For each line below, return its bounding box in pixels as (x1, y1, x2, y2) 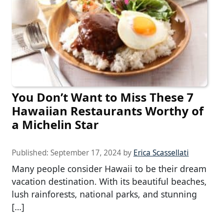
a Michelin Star (12, 116, 99, 132)
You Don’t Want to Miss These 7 (12, 88, 194, 105)
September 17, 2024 (50, 147, 121, 158)
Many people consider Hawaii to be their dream (12, 162, 206, 175)
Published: (12, 147, 50, 158)
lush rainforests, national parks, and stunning (12, 188, 197, 200)
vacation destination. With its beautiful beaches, (12, 175, 207, 187)
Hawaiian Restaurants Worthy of (12, 102, 203, 119)
